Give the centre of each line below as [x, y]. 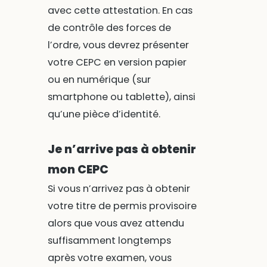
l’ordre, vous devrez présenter [118, 45]
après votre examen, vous [109, 258]
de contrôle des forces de [109, 27]
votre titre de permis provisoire [122, 206]
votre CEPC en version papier [117, 62]
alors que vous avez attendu [116, 223]
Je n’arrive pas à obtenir [122, 150]
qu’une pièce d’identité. [104, 114]
